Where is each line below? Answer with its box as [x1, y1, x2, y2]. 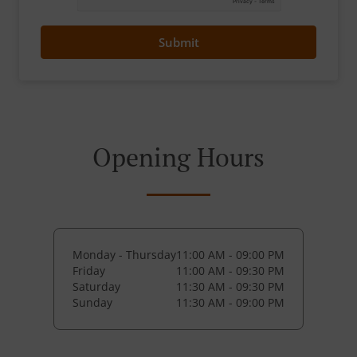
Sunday [73, 295, 112, 310]
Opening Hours [92, 140, 265, 174]
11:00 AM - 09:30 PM [176, 263, 284, 278]
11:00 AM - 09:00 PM [176, 247, 284, 262]
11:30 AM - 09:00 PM [176, 295, 284, 310]
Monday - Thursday [73, 247, 176, 262]
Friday [73, 263, 105, 278]
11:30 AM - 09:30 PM [176, 279, 284, 294]
